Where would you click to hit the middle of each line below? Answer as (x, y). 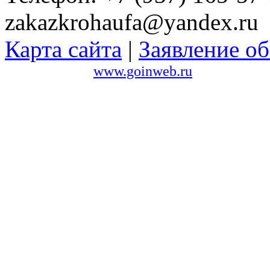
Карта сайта (63, 49)
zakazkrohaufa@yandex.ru (132, 22)
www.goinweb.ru (143, 71)
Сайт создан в (49, 71)
